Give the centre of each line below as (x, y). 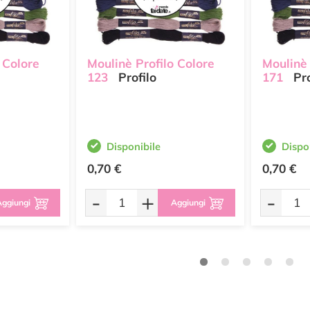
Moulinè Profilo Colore (151, 63)
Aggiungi (188, 202)
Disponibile (134, 146)
